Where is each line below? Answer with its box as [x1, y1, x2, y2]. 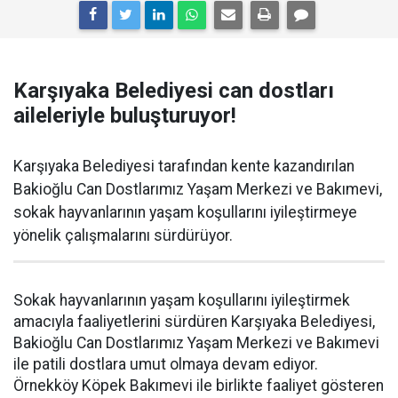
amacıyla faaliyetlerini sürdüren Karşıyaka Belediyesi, [13, 313, 375, 330]
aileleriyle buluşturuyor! [13, 103, 236, 128]
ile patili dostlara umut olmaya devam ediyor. [13, 355, 318, 373]
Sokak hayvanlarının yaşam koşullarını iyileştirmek [13, 291, 350, 309]
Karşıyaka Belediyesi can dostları [13, 78, 334, 103]
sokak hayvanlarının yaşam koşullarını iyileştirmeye [13, 203, 357, 221]
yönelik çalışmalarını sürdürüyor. [13, 227, 233, 244]
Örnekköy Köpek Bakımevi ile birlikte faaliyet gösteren [13, 377, 384, 394]
